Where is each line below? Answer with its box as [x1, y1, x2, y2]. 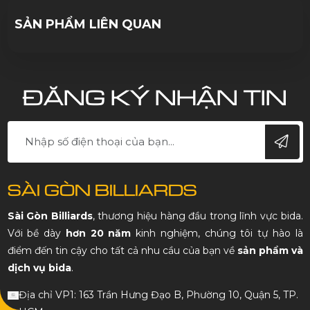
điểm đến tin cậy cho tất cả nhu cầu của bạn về [7, 244, 237, 257]
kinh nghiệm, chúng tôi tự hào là [131, 227, 303, 240]
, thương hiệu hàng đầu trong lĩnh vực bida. [92, 210, 303, 223]
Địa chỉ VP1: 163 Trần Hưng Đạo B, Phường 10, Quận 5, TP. [18, 289, 298, 302]
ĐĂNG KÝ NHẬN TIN [23, 82, 287, 110]
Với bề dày [7, 227, 66, 240]
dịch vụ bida [7, 262, 71, 275]
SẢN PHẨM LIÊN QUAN [14, 17, 161, 33]
